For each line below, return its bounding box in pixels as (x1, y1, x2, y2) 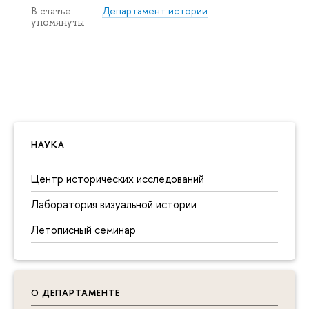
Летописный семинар (31, 221, 136, 237)
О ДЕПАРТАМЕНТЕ (31, 286, 120, 299)
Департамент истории (102, 4, 208, 18)
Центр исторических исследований (31, 170, 204, 186)
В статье (31, 4, 71, 17)
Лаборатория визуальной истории (31, 196, 197, 212)
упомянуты (31, 15, 84, 28)
